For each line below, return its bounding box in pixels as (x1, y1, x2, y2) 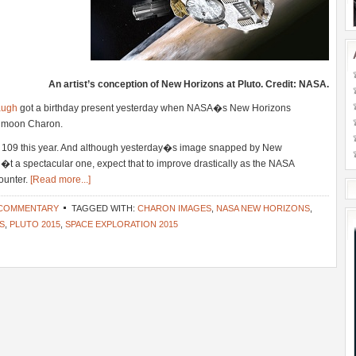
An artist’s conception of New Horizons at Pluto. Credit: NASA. (48, 79, 329, 90)
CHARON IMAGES (137, 203, 211, 213)
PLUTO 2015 (10, 219, 60, 229)
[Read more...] (30, 174, 91, 185)
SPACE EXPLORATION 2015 (65, 219, 178, 229)
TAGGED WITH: (72, 203, 137, 213)
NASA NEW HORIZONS (216, 203, 310, 213)
